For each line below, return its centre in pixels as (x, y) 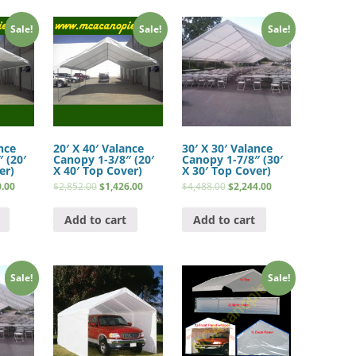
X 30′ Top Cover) (226, 171)
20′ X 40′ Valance (99, 149)
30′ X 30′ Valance (227, 149)
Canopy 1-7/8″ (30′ (232, 160)
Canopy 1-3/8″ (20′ (104, 160)
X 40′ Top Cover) (98, 171)
